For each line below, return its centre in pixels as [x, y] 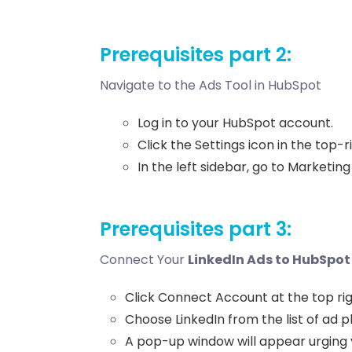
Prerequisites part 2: [196, 55]
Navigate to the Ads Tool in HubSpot [211, 86]
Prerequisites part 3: [196, 229]
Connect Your [144, 260]
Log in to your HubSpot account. [235, 123]
